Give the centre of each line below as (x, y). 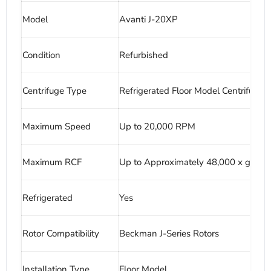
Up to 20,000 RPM (157, 127)
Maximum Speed (57, 127)
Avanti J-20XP (149, 20)
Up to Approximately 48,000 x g (185, 162)
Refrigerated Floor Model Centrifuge (191, 91)
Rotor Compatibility (61, 234)
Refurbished (144, 55)
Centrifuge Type (54, 91)
